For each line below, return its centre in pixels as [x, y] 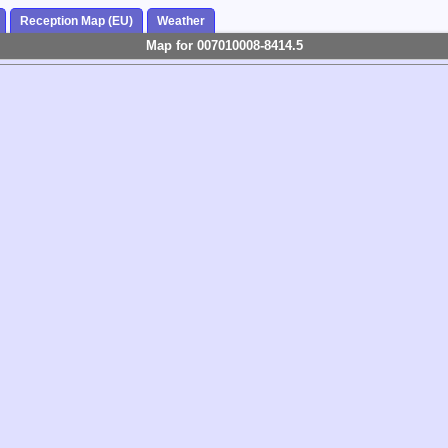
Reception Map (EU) [76, 21]
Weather [181, 21]
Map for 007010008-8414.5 [224, 46]
